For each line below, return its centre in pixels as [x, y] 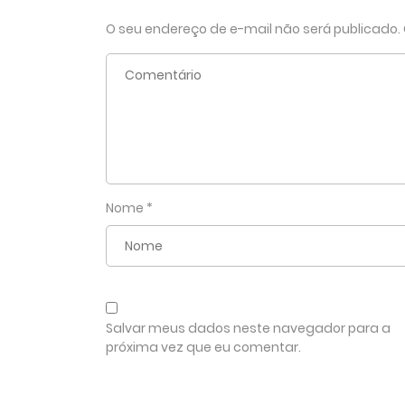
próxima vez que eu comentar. [203, 347]
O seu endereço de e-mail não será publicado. [253, 28]
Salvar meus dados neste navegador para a [248, 328]
